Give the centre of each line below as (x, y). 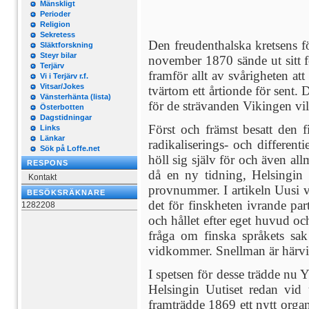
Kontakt (42, 177)
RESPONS (48, 163)
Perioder (55, 14)
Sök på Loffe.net (70, 148)
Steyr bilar (58, 55)
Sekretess (58, 34)
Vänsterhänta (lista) (76, 97)
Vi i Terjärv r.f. (64, 76)
